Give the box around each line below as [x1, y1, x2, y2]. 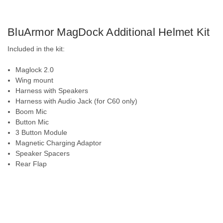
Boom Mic [15, 107, 47, 115]
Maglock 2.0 [15, 65, 54, 74]
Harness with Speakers [15, 86, 89, 95]
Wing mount [15, 76, 54, 84]
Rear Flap [15, 159, 47, 168]
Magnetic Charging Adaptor [15, 138, 102, 147]
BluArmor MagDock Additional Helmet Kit [7, 25, 210, 38]
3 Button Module [15, 128, 68, 136]
